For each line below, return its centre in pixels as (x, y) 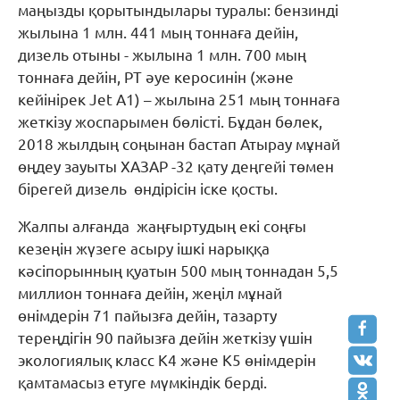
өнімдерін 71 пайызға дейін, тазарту (147, 315)
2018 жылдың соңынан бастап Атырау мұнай (179, 144)
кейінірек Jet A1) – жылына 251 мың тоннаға (179, 99)
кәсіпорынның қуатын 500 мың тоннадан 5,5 (178, 271)
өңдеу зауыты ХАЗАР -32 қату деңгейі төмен (178, 166)
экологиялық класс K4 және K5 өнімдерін (167, 360)
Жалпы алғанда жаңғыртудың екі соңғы (162, 226)
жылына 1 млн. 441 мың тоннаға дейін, (158, 32)
